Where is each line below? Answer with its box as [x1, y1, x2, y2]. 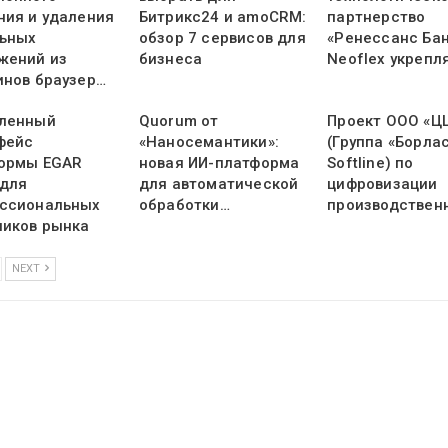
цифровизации [327, 175, 438, 194]
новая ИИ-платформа [138, 154, 300, 173]
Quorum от [138, 112, 219, 131]
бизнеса [138, 50, 203, 69]
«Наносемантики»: [138, 133, 280, 152]
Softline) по [327, 154, 414, 173]
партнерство [327, 8, 426, 27]
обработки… [138, 196, 230, 215]
